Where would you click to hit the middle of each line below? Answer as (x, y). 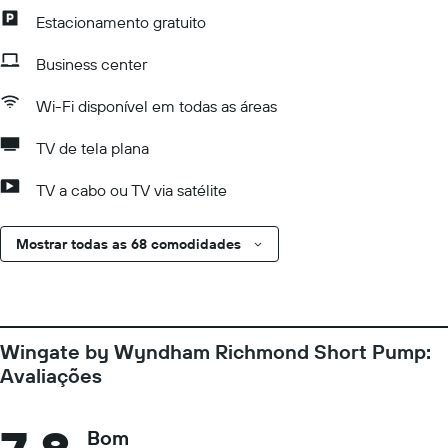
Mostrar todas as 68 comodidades (128, 244)
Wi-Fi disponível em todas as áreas (156, 106)
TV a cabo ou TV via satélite (131, 190)
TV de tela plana (92, 148)
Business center (91, 64)
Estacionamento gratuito (121, 22)
